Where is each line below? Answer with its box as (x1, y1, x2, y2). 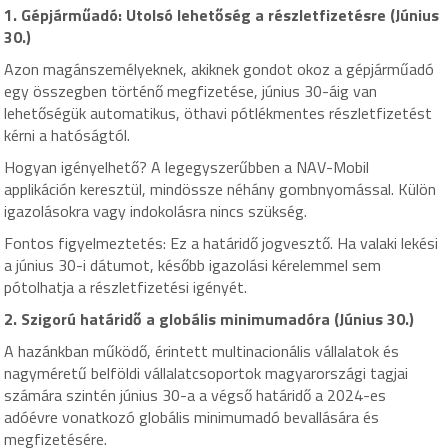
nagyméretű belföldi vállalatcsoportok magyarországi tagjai (4, 361, 409, 386)
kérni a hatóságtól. (4, 123, 131, 148)
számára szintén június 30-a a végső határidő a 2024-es (4, 383, 387, 408)
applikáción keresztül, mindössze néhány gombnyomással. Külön (4, 177, 437, 202)
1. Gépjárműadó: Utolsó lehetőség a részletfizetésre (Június (4, 3, 440, 28)
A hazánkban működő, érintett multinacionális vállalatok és (4, 339, 400, 364)
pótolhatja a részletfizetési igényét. (4, 275, 248, 300)
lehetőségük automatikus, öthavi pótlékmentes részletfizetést (4, 101, 433, 126)
